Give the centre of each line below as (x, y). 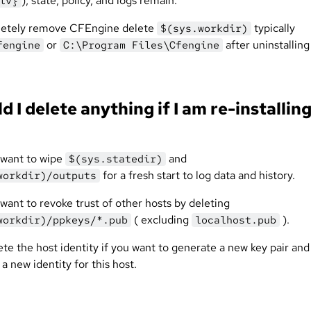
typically (273, 28)
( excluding (161, 220)
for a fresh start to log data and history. (197, 175)
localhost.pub (236, 220)
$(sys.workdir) (204, 28)
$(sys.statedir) (116, 159)
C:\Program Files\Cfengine (141, 45)
